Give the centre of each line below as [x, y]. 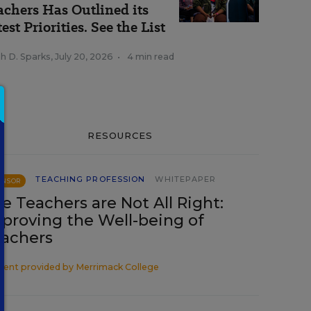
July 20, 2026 [84, 57]
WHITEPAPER [186, 179]
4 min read [151, 57]
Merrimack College [117, 267]
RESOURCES [120, 135]
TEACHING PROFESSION [91, 179]
